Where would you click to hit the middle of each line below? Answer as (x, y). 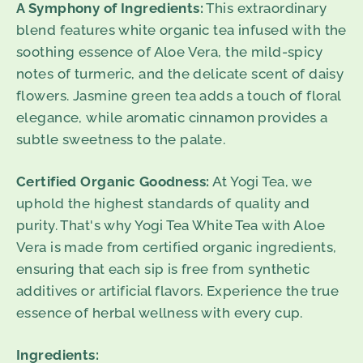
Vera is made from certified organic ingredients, (177, 248)
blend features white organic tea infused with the (181, 30)
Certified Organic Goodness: (113, 182)
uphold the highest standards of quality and (163, 204)
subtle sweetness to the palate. (121, 140)
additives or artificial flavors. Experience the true (178, 291)
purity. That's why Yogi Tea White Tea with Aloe (171, 226)
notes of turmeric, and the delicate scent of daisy (180, 74)
